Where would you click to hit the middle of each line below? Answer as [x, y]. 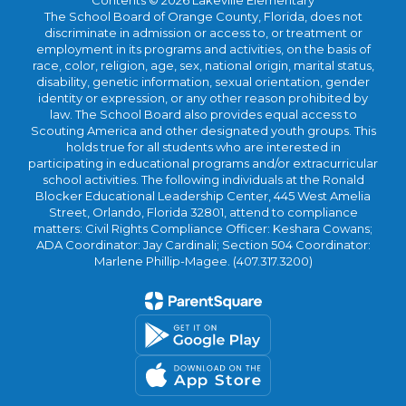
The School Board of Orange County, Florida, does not [203, 16]
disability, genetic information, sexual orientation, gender [203, 82]
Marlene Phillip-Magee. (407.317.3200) [203, 261]
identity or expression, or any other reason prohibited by [203, 98]
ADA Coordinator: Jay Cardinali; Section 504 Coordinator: [203, 245]
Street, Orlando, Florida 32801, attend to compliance [203, 212]
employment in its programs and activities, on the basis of [203, 49]
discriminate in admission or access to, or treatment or [203, 33]
